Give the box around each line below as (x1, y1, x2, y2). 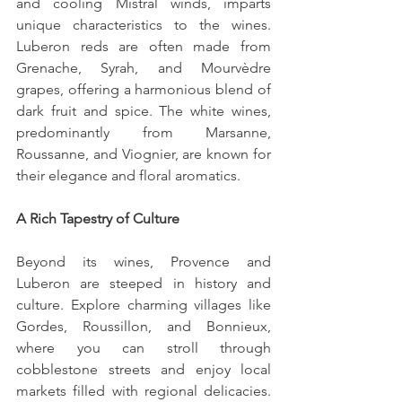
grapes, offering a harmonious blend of (16, 81, 271, 99)
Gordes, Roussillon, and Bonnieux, (16, 318, 271, 336)
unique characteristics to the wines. (16, 16, 271, 34)
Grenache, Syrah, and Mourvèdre (16, 59, 271, 77)
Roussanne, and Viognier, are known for (16, 145, 271, 163)
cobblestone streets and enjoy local (16, 361, 271, 379)
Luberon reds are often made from (16, 38, 271, 56)
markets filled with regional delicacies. (16, 382, 271, 400)
